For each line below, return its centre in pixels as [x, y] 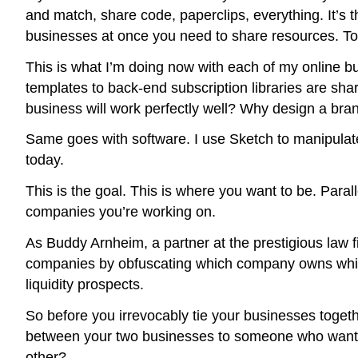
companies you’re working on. [121, 212]
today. [45, 160]
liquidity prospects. [85, 284]
